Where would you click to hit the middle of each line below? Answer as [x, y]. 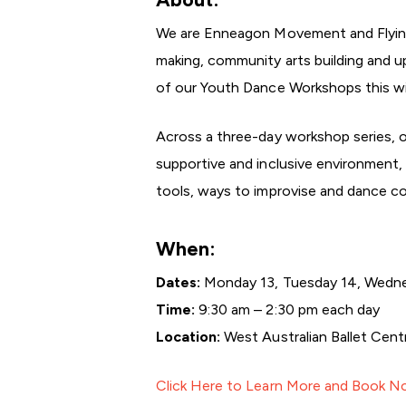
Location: [188, 337]
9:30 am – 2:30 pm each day [287, 309]
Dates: [179, 282]
